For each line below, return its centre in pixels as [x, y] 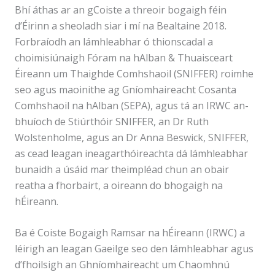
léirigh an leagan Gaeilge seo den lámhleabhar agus [134, 249]
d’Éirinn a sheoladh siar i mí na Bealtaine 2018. [121, 25]
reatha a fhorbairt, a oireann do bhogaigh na [119, 185]
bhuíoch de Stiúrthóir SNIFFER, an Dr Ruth [112, 121]
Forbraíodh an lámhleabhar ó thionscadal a [114, 41]
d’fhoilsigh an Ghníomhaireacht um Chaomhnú [122, 265]
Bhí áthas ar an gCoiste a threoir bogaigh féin [121, 10]
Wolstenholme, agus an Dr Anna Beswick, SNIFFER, [132, 137]
